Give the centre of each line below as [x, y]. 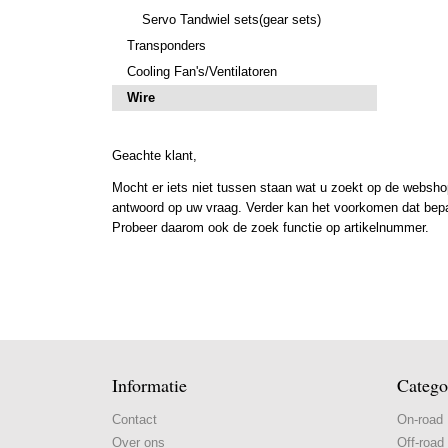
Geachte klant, [154, 155]
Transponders [166, 45]
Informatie [149, 385]
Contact [134, 419]
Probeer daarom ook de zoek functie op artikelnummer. [272, 227]
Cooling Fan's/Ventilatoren [202, 71]
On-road [420, 419]
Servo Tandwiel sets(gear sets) [231, 19]
